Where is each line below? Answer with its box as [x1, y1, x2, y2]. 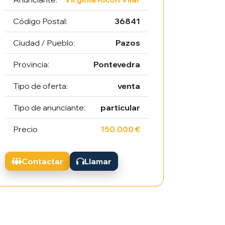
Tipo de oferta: [13, 81, 68, 91]
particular [100, 102, 140, 113]
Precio [13, 124, 38, 135]
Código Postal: [13, 16, 68, 27]
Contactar [22, 156, 64, 167]
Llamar [84, 156, 112, 167]
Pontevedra [93, 59, 140, 70]
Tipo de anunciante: [13, 102, 86, 113]
